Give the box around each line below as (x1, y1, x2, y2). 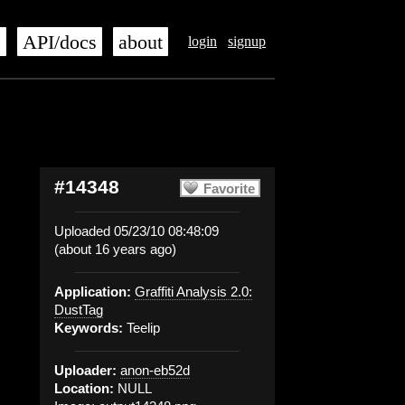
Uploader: (54, 363, 117, 378)
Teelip (123, 320, 160, 335)
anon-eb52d (120, 363, 190, 378)
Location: (54, 381, 114, 396)
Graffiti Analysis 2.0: (135, 284, 252, 299)
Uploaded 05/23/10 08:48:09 (54, 223, 219, 239)
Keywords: (54, 320, 123, 335)
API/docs (23, 32, 97, 53)
